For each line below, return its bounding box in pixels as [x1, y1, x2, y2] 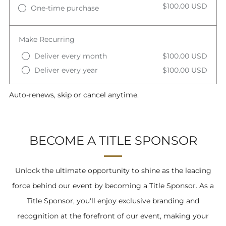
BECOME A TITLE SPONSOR [29, 133, 197, 148]
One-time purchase [31, 4, 99, 13]
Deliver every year [34, 65, 98, 75]
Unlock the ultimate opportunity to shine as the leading [15, 166, 211, 176]
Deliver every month [34, 51, 107, 61]
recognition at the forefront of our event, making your [17, 211, 209, 221]
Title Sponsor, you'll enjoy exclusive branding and [27, 196, 199, 206]
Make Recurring [19, 35, 75, 44]
